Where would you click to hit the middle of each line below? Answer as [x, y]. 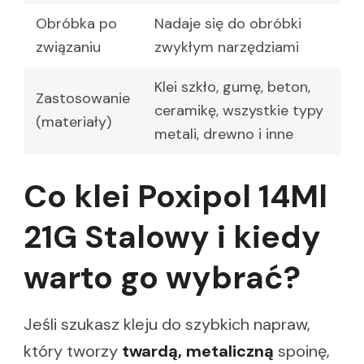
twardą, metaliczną [198, 351]
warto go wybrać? [162, 277]
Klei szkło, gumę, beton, [232, 87]
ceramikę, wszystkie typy [239, 110]
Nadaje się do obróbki [228, 23]
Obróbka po [76, 23]
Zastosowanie [83, 98]
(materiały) [74, 121]
